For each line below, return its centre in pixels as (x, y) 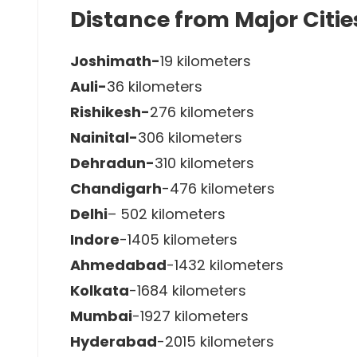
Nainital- (104, 137)
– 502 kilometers (167, 214)
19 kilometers (206, 61)
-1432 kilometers (225, 265)
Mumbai (101, 316)
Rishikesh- (110, 112)
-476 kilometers (218, 188)
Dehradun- (112, 163)
